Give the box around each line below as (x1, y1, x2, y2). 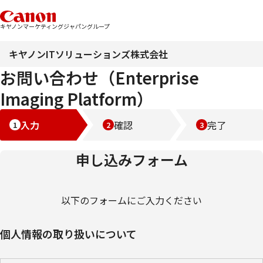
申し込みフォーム (75, 149, 188, 170)
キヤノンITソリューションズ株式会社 (9, 47, 168, 61)
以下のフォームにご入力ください (61, 193, 202, 207)
